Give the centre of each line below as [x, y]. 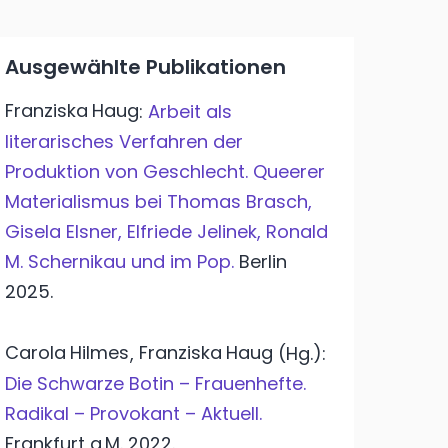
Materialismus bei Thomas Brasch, [158, 201]
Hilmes [99, 352]
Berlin [262, 261]
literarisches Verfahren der [123, 141]
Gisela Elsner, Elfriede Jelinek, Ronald [166, 231]
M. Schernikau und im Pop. [119, 261]
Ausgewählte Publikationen [145, 66]
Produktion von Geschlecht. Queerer [164, 171]
